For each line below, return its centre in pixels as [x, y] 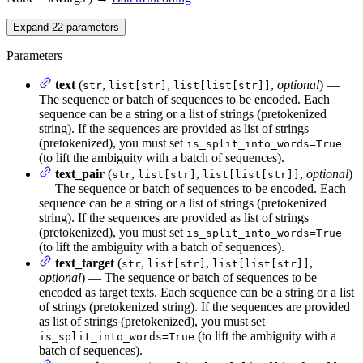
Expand [32, 28]
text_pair [80, 174]
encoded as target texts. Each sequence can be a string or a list [196, 293]
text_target [85, 263]
